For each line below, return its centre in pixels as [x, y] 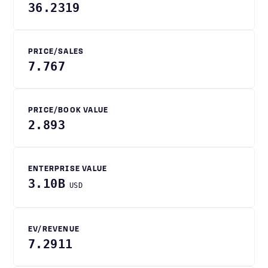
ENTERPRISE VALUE [68, 169]
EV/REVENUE [54, 230]
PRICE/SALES [56, 52]
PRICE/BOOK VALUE [68, 111]
